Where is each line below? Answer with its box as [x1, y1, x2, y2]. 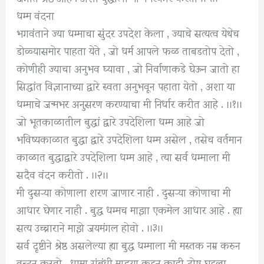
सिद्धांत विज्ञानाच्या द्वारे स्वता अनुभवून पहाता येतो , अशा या [16, 70, 236, 101]
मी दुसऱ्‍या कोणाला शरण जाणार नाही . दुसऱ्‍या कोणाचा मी [16, 176, 232, 207]
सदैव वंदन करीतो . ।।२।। [16, 158, 109, 190]
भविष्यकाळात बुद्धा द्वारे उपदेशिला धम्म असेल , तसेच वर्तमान [16, 123, 243, 154]
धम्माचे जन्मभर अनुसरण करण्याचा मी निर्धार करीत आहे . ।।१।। [16, 87, 243, 119]
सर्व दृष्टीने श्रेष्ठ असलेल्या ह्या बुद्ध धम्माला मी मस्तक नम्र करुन [16, 229, 241, 260]
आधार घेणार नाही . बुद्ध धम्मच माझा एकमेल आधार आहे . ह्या [16, 193, 243, 225]
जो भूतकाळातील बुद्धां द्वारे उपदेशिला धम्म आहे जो [16, 105, 205, 137]
